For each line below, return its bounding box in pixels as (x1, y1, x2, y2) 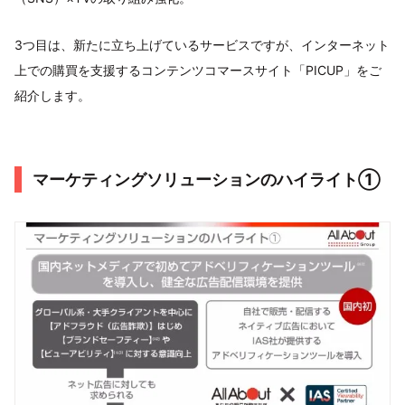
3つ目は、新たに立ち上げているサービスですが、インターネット (14, 36, 390, 52)
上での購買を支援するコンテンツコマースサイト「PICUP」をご (14, 61, 381, 78)
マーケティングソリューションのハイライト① (33, 169, 381, 189)
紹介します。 (14, 87, 90, 103)
